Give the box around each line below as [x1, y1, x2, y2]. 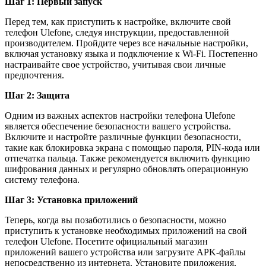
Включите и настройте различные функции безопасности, [5, 131, 241, 142]
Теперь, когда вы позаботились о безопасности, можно [5, 214, 226, 225]
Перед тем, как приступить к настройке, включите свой [5, 16, 231, 27]
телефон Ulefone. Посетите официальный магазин [5, 236, 208, 246]
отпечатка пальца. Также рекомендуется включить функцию [5, 153, 250, 163]
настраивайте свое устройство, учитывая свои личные [5, 59, 226, 69]
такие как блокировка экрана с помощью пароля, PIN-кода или [5, 142, 260, 153]
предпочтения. [5, 69, 64, 80]
